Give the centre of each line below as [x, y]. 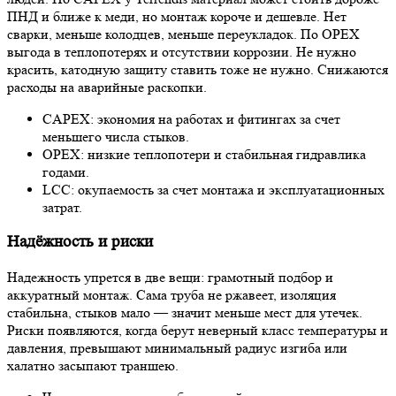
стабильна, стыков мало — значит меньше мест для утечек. [185, 313]
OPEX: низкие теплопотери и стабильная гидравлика [204, 154]
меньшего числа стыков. [116, 136]
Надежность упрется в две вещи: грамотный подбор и [170, 278]
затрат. [62, 207]
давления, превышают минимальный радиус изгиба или [177, 348]
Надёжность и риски [80, 242]
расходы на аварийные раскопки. [107, 87]
